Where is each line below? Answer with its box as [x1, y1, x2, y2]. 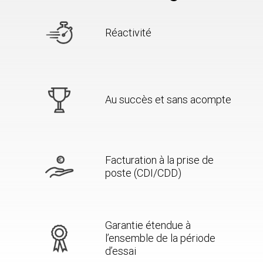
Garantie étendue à [104, 218, 191, 232]
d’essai [104, 244, 136, 258]
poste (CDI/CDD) [104, 166, 181, 180]
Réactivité [104, 25, 151, 39]
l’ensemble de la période [104, 231, 215, 245]
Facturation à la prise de [104, 153, 214, 167]
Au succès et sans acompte [104, 92, 231, 106]
